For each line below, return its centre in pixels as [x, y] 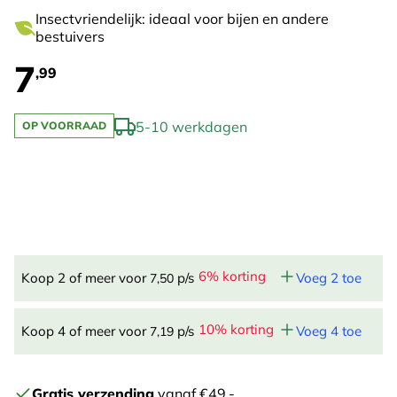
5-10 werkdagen [191, 127]
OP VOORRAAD [64, 125]
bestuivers [70, 36]
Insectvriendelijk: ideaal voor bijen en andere [182, 19]
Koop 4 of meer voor [86, 331]
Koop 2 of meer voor [86, 278]
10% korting [236, 329]
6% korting [232, 276]
